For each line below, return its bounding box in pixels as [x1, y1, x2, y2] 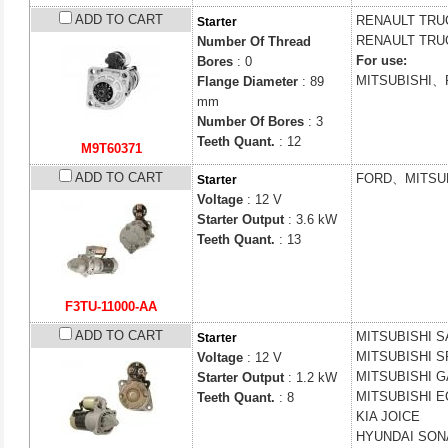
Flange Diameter [197, 74, 298, 89]
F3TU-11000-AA [65, 299, 157, 314]
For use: [356, 53, 407, 68]
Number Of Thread [197, 34, 311, 49]
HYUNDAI [356, 429, 418, 444]
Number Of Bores [197, 114, 304, 129]
